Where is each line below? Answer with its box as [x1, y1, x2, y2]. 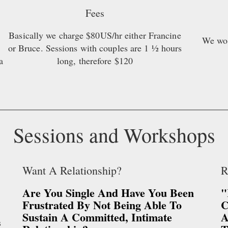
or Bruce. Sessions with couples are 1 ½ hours [8, 42, 182, 54]
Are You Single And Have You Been [22, 184, 194, 202]
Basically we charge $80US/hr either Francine [9, 29, 181, 42]
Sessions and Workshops [13, 121, 215, 149]
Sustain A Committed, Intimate [22, 209, 172, 226]
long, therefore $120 [56, 54, 133, 67]
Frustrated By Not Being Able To [22, 196, 182, 214]
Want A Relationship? [22, 163, 122, 178]
